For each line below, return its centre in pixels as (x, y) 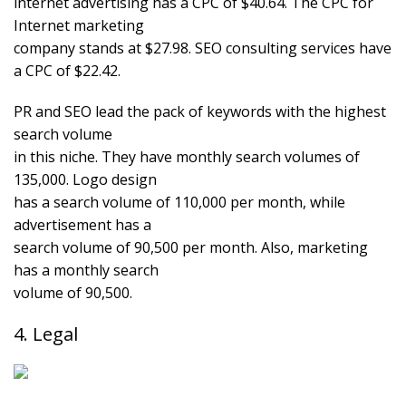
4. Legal (46, 334)
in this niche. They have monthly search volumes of (187, 157)
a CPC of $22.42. (67, 71)
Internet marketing (79, 26)
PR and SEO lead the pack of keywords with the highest (200, 112)
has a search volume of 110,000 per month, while (179, 203)
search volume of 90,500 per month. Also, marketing (191, 248)
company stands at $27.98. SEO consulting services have (203, 48)
